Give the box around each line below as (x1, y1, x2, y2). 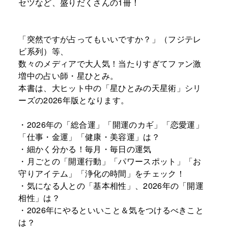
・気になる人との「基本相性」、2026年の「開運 (18, 179, 204, 191)
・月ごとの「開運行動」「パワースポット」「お (18, 155, 202, 167)
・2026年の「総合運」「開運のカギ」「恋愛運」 (18, 118, 204, 130)
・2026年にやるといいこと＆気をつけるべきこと (18, 204, 204, 216)
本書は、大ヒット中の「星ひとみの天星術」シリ (18, 81, 202, 94)
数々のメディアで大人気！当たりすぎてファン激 (18, 57, 202, 69)
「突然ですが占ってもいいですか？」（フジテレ (18, 33, 202, 45)
